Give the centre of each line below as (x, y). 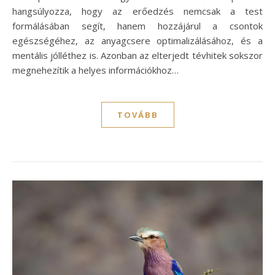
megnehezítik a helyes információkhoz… (95, 70)
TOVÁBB (137, 114)
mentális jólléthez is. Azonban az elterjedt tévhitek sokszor (137, 55)
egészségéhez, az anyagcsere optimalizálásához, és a (137, 40)
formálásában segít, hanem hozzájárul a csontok (137, 25)
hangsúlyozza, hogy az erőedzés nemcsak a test (137, 11)
